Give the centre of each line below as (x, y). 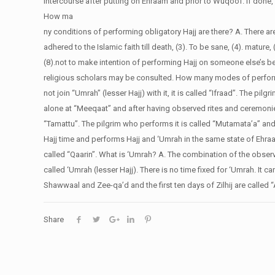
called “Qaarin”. (71, 154)
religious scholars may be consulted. (109, 78)
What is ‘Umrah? (128, 154)
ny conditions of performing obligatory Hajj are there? (139, 32)
